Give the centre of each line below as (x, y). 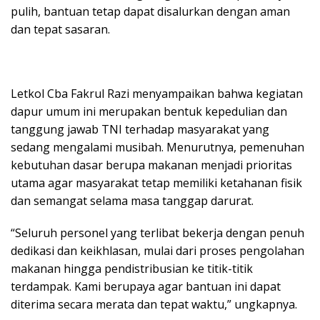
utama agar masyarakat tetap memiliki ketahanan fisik (156, 182)
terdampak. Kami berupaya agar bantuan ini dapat (146, 286)
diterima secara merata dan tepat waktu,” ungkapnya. (154, 304)
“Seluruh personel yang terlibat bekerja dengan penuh (157, 232)
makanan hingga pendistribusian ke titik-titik (132, 268)
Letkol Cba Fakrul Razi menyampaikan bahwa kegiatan (157, 93)
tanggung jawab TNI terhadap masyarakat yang (140, 129)
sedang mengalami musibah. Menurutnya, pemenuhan (157, 147)
